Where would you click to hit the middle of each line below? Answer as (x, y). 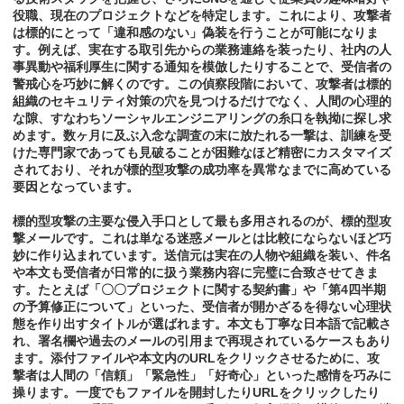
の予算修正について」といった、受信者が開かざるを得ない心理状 (202, 307)
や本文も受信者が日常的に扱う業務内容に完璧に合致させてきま (196, 273)
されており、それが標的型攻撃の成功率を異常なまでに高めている (202, 170)
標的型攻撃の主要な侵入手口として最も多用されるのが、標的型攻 (202, 221)
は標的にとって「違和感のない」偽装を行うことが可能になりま (196, 33)
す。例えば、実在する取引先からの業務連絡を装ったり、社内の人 (202, 50)
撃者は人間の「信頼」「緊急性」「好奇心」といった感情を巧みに (202, 376)
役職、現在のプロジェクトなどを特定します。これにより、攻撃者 (202, 16)
